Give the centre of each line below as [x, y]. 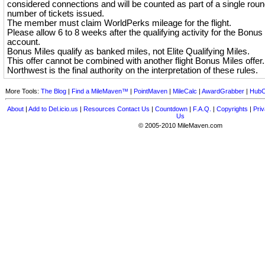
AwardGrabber [223, 91]
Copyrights [232, 109]
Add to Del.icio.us [53, 109]
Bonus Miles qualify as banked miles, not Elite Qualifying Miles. [128, 51]
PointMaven [151, 91]
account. [24, 42]
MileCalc [185, 91]
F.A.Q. [202, 109]
